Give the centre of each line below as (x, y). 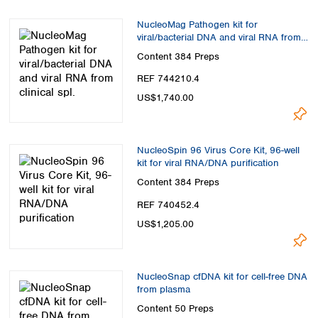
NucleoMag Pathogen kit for (197, 24)
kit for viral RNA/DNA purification (208, 163)
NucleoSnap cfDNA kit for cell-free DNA (222, 276)
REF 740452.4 (168, 204)
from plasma (164, 289)
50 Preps (194, 309)
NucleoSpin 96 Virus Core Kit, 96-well (218, 150)
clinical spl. (160, 50)
